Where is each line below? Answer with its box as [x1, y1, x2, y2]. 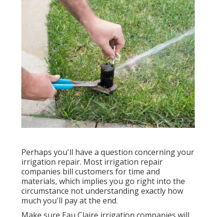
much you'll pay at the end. [21, 195, 118, 206]
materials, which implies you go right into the [21, 176, 185, 187]
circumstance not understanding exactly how [21, 186, 183, 197]
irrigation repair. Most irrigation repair [21, 156, 163, 168]
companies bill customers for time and [21, 166, 160, 177]
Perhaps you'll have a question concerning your [21, 147, 194, 158]
